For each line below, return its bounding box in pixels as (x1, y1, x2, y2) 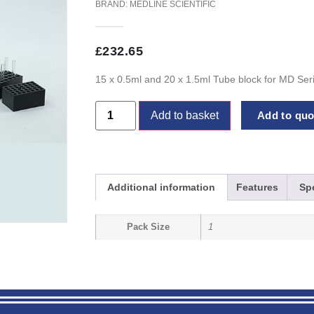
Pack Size (126, 222, 170, 233)
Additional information (107, 181, 216, 193)
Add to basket (150, 109, 219, 121)
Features (235, 181, 278, 193)
